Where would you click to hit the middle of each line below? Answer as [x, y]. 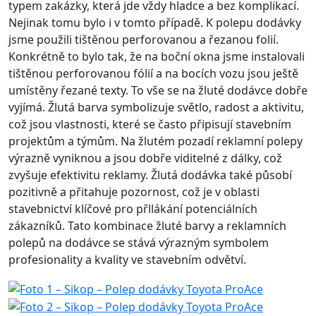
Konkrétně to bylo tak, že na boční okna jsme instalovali [157, 56]
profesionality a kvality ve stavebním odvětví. [127, 260]
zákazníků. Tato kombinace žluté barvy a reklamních [147, 226]
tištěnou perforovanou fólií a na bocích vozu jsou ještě [153, 73]
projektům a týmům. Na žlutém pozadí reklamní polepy [156, 141]
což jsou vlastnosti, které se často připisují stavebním [150, 124]
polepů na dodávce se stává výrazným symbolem [139, 243]
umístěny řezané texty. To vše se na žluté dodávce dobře [158, 90]
